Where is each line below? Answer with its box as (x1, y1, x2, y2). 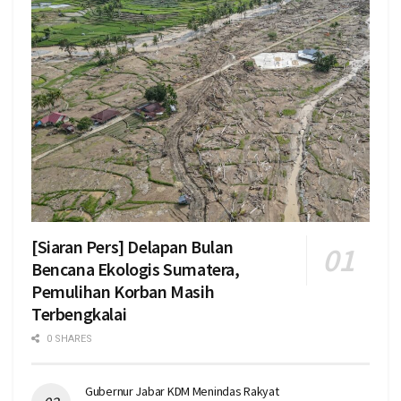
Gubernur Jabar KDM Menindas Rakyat (85, 382, 279, 399)
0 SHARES (44, 332, 92, 345)
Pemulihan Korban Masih (31, 279, 215, 303)
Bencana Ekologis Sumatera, (31, 257, 240, 280)
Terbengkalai (31, 302, 127, 325)
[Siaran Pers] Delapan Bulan (31, 235, 234, 258)
